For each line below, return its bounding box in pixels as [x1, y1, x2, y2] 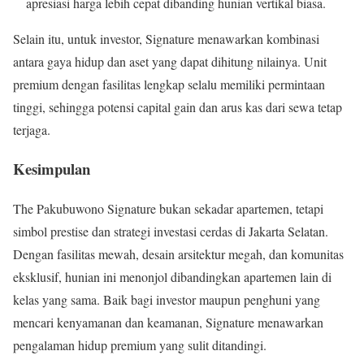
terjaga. [13, 120, 50, 138]
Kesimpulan [13, 158, 90, 180]
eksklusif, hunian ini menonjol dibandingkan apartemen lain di [13, 268, 331, 286]
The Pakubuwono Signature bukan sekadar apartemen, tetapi [13, 200, 323, 218]
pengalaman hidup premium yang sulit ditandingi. [13, 336, 266, 354]
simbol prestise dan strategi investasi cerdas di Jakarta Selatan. [13, 223, 328, 240]
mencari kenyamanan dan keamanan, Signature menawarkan [13, 314, 323, 331]
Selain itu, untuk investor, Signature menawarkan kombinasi [13, 29, 319, 47]
